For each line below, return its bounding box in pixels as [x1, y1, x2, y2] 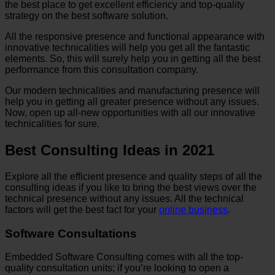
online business [159, 204, 228, 215]
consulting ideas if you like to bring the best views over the [5, 182, 257, 193]
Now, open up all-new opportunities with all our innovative [5, 107, 255, 118]
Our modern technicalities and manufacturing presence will [5, 85, 260, 96]
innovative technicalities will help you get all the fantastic [5, 42, 250, 53]
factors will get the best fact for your [5, 204, 159, 215]
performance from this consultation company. [5, 64, 198, 76]
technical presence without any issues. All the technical [5, 193, 244, 204]
